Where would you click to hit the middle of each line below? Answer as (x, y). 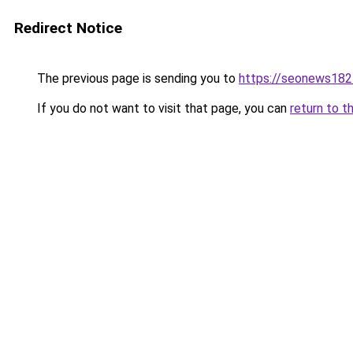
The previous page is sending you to (136, 78)
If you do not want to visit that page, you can (162, 108)
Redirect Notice (68, 28)
